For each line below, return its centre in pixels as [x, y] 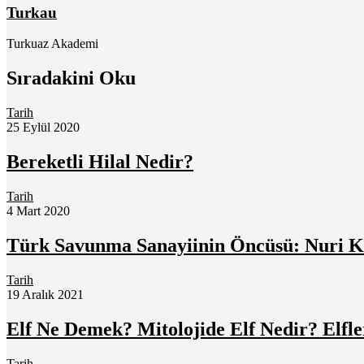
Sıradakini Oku [71, 78]
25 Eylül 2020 [43, 128]
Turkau [32, 12]
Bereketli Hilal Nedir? [100, 162]
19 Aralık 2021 [45, 294]
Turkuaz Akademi [52, 44]
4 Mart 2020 [38, 211]
